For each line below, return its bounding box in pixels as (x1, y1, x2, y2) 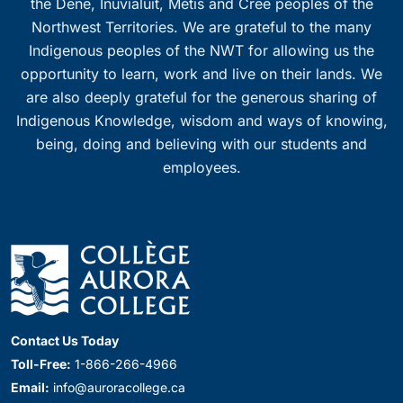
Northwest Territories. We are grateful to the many (31, 18, 372, 36)
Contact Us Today (11, 333, 119, 349)
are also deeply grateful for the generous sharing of (26, 88, 377, 106)
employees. (162, 158, 241, 176)
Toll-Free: (11, 356, 71, 372)
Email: (11, 380, 49, 396)
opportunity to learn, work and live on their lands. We (21, 65, 382, 83)
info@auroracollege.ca (53, 380, 185, 396)
